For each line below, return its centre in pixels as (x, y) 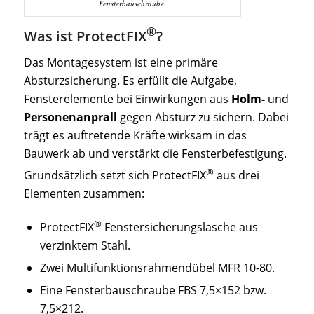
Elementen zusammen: (84, 194)
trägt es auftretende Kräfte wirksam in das (135, 136)
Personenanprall (70, 117)
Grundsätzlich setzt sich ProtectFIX (115, 176)
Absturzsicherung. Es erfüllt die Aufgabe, (130, 81)
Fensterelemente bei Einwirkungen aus (127, 99)
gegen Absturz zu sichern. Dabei (203, 117)
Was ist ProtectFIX (85, 36)
